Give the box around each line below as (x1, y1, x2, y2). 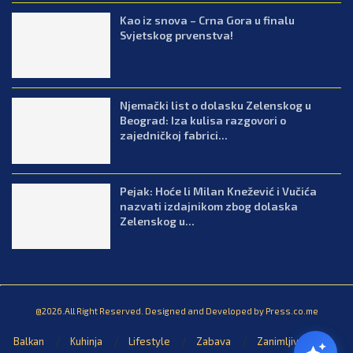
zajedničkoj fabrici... (120, 128, 229, 143)
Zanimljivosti (256, 335, 317, 348)
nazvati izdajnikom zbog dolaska (120, 199, 299, 213)
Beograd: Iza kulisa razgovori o (120, 113, 287, 128)
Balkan (13, 335, 44, 348)
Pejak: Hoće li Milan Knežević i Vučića (120, 184, 318, 198)
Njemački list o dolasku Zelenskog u (120, 98, 312, 113)
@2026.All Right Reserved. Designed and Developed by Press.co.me (35, 306, 318, 317)
